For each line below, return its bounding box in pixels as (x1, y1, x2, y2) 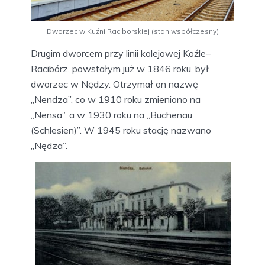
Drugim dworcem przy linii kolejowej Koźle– (31, 47, 211, 60)
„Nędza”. (31, 140, 67, 152)
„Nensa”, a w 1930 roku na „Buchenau (31, 109, 192, 121)
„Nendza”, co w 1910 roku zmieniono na (31, 93, 201, 106)
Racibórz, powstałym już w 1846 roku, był (31, 63, 209, 75)
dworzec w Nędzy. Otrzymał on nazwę (31, 78, 198, 91)
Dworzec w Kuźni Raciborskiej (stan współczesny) (46, 27, 219, 36)
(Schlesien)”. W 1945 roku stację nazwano (31, 124, 211, 137)
